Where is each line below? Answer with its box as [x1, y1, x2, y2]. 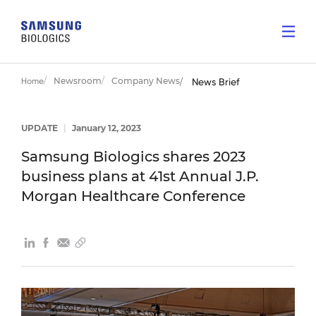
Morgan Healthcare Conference [21, 188, 245, 205]
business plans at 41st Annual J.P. [21, 168, 259, 185]
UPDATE [21, 123, 60, 133]
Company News [111, 75, 180, 86]
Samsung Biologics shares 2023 [21, 148, 245, 165]
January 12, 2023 [70, 123, 141, 133]
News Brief [192, 76, 240, 87]
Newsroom [54, 75, 102, 86]
